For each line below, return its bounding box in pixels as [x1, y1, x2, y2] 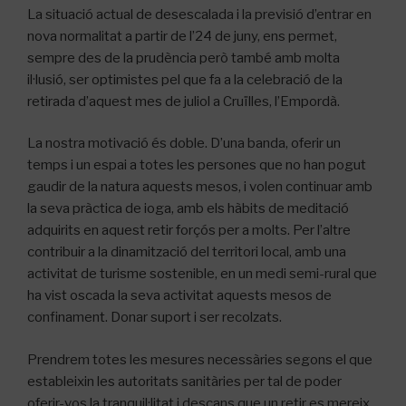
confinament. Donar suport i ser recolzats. [27, 309, 282, 326]
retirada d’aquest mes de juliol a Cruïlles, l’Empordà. [27, 92, 340, 110]
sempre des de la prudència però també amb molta [27, 49, 340, 66]
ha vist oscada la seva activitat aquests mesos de [27, 287, 332, 304]
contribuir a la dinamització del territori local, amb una [27, 244, 346, 261]
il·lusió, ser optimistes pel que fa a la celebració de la [27, 71, 343, 88]
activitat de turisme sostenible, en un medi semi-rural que [27, 266, 377, 283]
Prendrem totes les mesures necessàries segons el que [27, 351, 372, 368]
